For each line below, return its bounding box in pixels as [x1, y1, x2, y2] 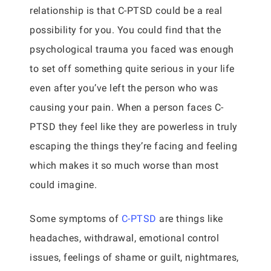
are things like [156, 213, 223, 224]
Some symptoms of [30, 213, 122, 224]
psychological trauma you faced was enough [30, 44, 234, 55]
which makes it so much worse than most [30, 160, 218, 171]
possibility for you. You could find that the [30, 24, 221, 36]
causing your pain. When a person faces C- [30, 102, 224, 113]
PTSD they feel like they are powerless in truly [30, 121, 238, 132]
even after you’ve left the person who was [30, 82, 218, 94]
